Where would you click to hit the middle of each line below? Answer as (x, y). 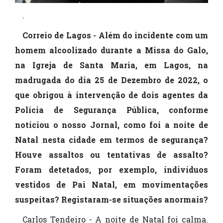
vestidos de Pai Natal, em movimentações (111, 185)
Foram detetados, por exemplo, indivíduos (111, 170)
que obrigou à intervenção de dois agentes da (111, 95)
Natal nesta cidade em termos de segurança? (111, 140)
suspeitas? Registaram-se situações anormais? (111, 200)
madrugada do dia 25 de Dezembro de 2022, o (111, 80)
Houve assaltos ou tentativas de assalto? (111, 155)
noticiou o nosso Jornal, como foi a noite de (111, 125)
